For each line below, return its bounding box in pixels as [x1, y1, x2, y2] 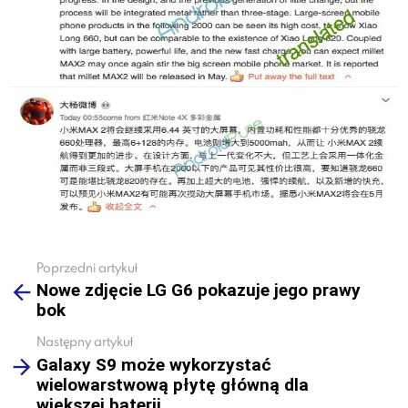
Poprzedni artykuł [36, 258, 138, 276]
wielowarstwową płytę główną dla [36, 373, 309, 395]
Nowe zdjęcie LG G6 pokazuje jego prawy [36, 280, 361, 301]
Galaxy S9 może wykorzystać [36, 353, 271, 375]
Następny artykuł [36, 332, 133, 351]
